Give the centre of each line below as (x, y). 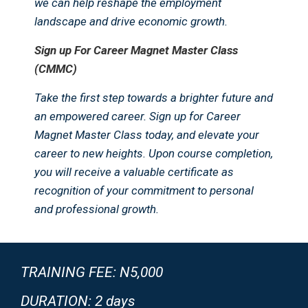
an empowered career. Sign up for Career (137, 117)
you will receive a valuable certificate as (134, 172)
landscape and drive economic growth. (131, 22)
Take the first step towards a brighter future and (154, 98)
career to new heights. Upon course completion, (154, 154)
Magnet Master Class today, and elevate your (147, 135)
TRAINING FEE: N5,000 (92, 273)
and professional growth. (97, 209)
